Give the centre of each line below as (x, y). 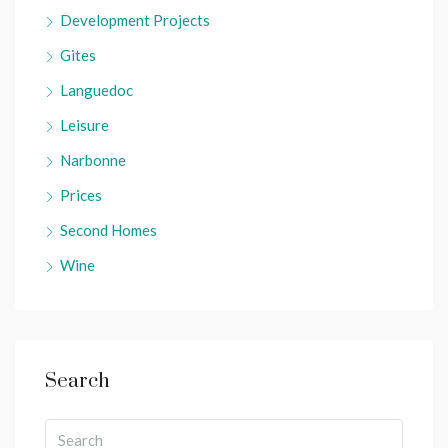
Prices (81, 195)
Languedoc (96, 90)
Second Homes (108, 230)
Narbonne (93, 160)
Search (77, 382)
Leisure (84, 125)
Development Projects (135, 20)
